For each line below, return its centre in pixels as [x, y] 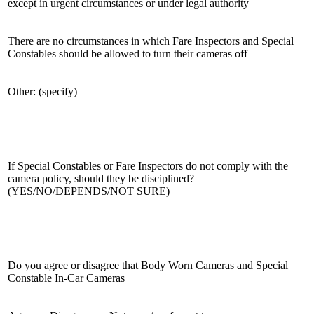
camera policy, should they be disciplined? [101, 178]
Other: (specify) [42, 91]
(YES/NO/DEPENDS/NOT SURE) [89, 191]
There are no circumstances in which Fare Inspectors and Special [151, 41]
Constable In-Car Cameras [66, 278]
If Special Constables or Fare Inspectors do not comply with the [148, 165]
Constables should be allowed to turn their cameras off [129, 53]
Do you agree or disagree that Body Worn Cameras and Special [148, 265]
